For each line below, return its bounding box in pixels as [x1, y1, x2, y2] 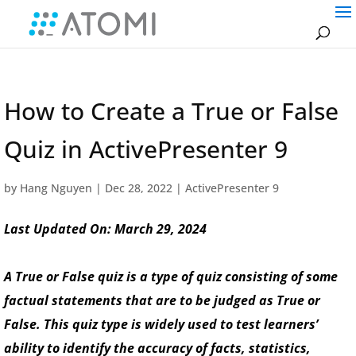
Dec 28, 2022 [105, 180, 172, 195]
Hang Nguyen [20, 180, 92, 195]
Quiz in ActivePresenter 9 [4, 133, 288, 165]
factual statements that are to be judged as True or [4, 292, 320, 309]
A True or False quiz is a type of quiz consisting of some [4, 268, 338, 285]
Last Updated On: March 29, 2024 [4, 220, 207, 238]
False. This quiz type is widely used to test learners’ [4, 315, 318, 333]
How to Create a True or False [4, 95, 339, 127]
